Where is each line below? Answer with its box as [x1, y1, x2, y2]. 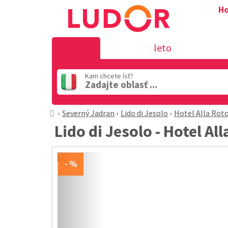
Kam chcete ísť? [85, 71, 133, 80]
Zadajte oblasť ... [85, 78, 157, 91]
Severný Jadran [62, 108, 115, 118]
